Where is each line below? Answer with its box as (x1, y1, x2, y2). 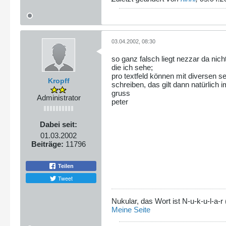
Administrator (36, 93, 81, 102)
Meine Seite (111, 205, 150, 214)
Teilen (56, 163, 74, 169)
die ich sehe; (111, 63, 153, 72)
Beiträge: (31, 139, 64, 148)
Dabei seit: (40, 120, 77, 129)
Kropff (47, 76, 70, 85)
